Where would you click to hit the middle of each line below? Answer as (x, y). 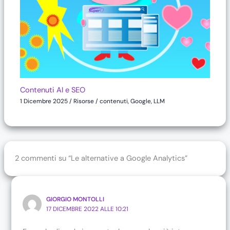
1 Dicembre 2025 (45, 101)
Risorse (84, 101)
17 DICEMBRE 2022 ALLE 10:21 (88, 209)
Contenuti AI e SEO (53, 90)
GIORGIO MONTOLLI (75, 199)
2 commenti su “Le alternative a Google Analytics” (101, 158)
